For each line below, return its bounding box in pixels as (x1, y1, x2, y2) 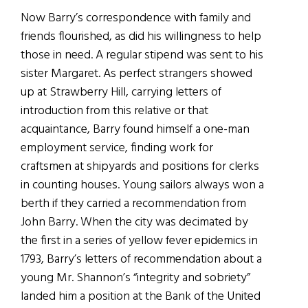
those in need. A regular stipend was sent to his (21, 45, 263, 65)
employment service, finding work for (21, 137, 213, 158)
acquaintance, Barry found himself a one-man (21, 119, 250, 140)
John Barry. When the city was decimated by (21, 212, 248, 232)
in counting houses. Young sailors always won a (21, 175, 264, 195)
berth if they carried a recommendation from (21, 193, 246, 214)
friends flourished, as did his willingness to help (21, 26, 261, 47)
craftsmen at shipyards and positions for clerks (21, 156, 259, 177)
